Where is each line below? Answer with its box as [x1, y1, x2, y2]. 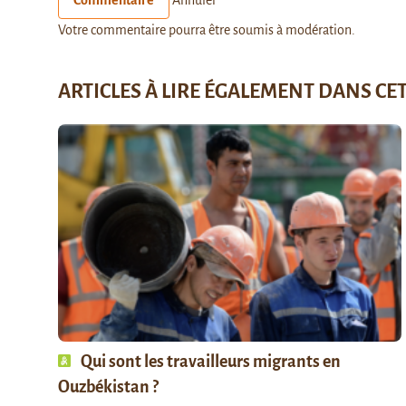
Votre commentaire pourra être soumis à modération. [58, 23, 355, 38]
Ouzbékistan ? [58, 378, 161, 397]
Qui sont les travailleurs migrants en [78, 353, 341, 372]
